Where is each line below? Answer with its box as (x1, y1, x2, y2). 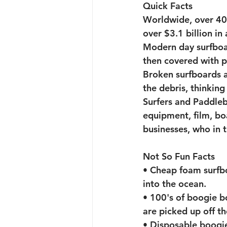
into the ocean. (143, 178, 209, 190)
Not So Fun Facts (143, 150, 215, 163)
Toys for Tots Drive (112, 14, 200, 27)
